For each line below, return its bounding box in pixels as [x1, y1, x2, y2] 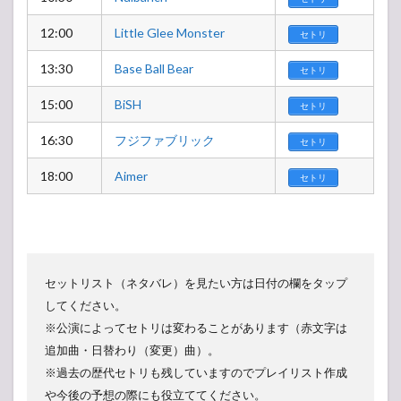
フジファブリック [115, 132, 215, 149]
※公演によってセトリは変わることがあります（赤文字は [45, 320, 347, 336]
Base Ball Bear [115, 61, 193, 77]
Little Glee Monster [115, 25, 225, 41]
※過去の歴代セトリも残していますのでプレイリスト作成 [45, 365, 347, 380]
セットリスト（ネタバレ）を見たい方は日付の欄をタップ [45, 276, 347, 291]
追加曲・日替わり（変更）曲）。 [45, 343, 219, 358]
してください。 [45, 298, 126, 313]
